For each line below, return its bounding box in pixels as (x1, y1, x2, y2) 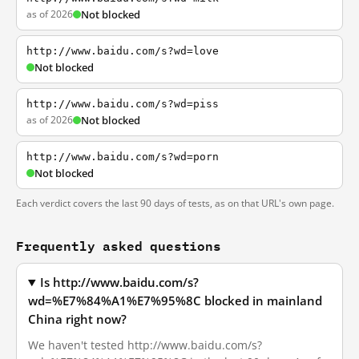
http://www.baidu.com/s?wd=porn (26, 151, 219, 163)
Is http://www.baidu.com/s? (40, 275, 200, 290)
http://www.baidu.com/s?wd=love (26, 45, 219, 57)
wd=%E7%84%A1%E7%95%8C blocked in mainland (28, 293, 322, 309)
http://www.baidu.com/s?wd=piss (26, 98, 219, 110)
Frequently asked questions (16, 235, 221, 256)
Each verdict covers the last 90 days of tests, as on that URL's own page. (16, 196, 334, 210)
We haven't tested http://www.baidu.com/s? (28, 337, 262, 353)
